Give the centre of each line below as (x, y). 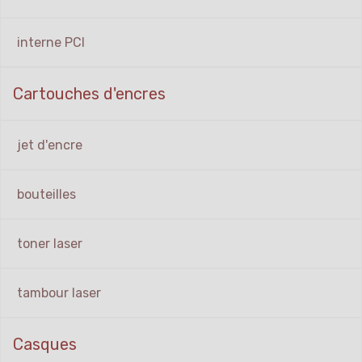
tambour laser (59, 293)
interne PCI (51, 43)
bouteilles (46, 195)
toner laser (50, 244)
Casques (45, 345)
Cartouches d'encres (89, 94)
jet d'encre (50, 145)
